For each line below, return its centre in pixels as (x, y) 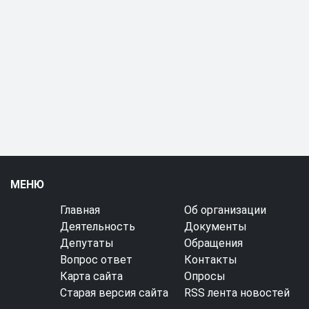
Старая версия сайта (114, 293)
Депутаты (87, 243)
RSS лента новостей (237, 293)
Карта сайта (91, 276)
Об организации (226, 210)
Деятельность (97, 227)
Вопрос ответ (96, 260)
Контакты (211, 260)
